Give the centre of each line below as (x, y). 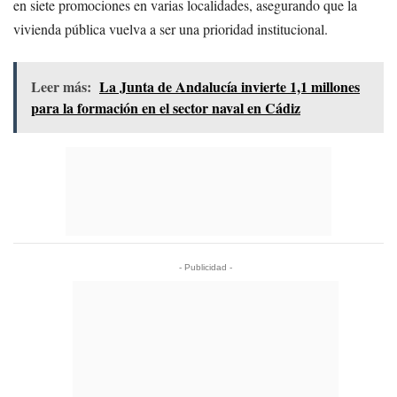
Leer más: (61, 86)
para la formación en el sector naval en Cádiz (166, 107)
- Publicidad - (205, 267)
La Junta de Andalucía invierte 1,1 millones (230, 86)
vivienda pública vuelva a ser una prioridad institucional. (171, 28)
